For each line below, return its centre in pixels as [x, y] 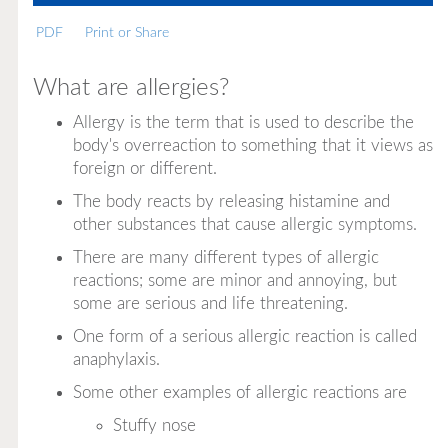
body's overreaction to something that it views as [252, 145]
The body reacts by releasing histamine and [231, 201]
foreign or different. [144, 168]
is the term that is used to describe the [269, 122]
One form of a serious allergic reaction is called [244, 336]
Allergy [98, 122]
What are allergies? [130, 87]
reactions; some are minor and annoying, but [234, 280]
